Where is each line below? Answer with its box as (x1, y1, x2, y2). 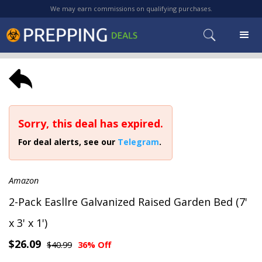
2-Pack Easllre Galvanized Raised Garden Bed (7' (9, 195, 247, 209)
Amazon (9, 175, 39, 186)
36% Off (78, 239, 111, 250)
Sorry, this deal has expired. (18, 116, 163, 130)
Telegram (118, 136, 159, 147)
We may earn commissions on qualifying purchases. (50, 4, 212, 13)
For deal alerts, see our (18, 136, 118, 147)
